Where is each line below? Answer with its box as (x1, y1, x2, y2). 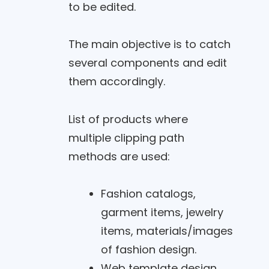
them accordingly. (68, 74, 165, 89)
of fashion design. (100, 242, 196, 257)
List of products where (68, 111, 188, 127)
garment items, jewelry (100, 205, 223, 220)
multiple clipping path (68, 130, 184, 145)
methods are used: (68, 148, 170, 164)
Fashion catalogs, (100, 186, 196, 201)
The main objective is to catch (68, 37, 231, 52)
